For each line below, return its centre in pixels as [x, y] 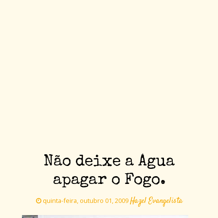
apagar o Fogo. [109, 181]
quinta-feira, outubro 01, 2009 [85, 201]
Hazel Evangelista [156, 201]
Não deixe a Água [109, 163]
